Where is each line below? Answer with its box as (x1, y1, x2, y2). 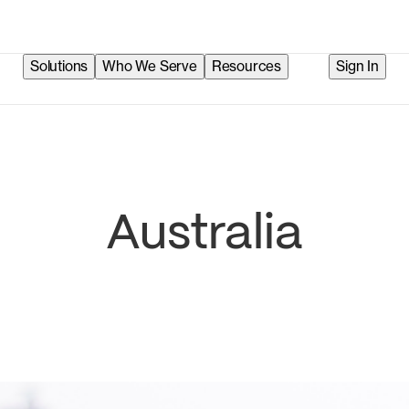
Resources (211, 58, 282, 76)
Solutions (30, 58, 89, 76)
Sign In (336, 58, 379, 76)
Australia (106, 212, 303, 257)
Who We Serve (102, 58, 197, 76)
